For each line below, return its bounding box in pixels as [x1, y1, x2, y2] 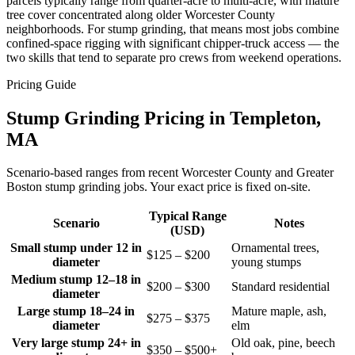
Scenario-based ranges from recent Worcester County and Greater [6, 166, 334, 180]
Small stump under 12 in [10, 241, 142, 255]
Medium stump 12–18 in [11, 273, 141, 287]
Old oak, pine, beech [231, 336, 335, 350]
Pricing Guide [6, 77, 76, 91]
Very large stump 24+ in [11, 336, 141, 350]
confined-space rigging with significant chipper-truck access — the [6, 36, 339, 50]
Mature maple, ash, [231, 304, 326, 319]
